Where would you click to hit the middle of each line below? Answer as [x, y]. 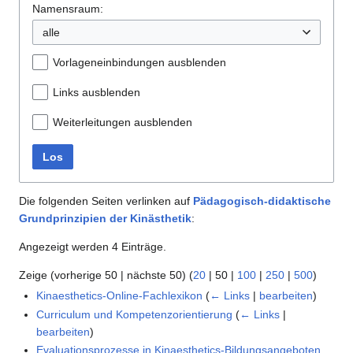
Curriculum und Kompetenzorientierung [135, 314]
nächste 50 [154, 275]
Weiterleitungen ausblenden [123, 123]
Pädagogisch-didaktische [262, 201]
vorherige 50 [86, 275]
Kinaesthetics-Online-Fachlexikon [120, 296]
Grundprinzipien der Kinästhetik [105, 219]
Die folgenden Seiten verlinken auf [106, 201]
